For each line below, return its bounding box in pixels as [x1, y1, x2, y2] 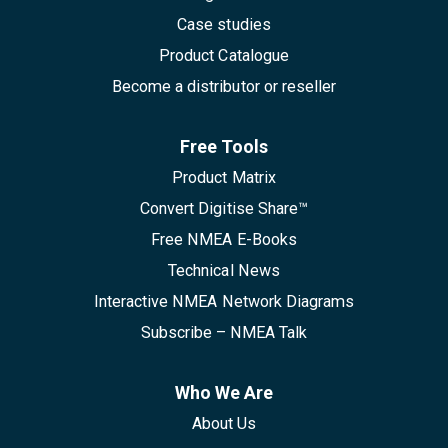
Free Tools [180, 136, 268, 158]
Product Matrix [172, 168, 276, 188]
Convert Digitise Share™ [140, 199, 308, 219]
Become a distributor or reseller [111, 77, 337, 97]
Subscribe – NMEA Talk [140, 323, 308, 343]
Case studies [177, 15, 271, 35]
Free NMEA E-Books [151, 230, 297, 250]
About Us [191, 414, 257, 434]
